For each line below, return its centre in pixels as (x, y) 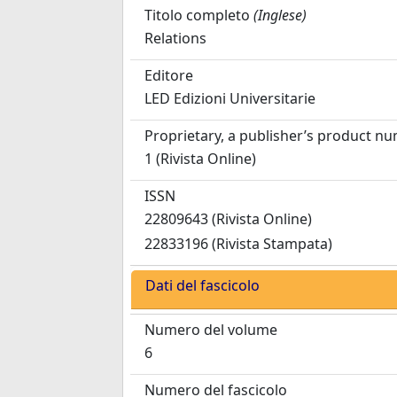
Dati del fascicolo (202, 285)
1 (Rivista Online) (200, 159)
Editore (169, 75)
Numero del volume (211, 330)
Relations (175, 38)
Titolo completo (197, 15)
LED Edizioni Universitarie (230, 98)
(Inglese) (280, 15)
